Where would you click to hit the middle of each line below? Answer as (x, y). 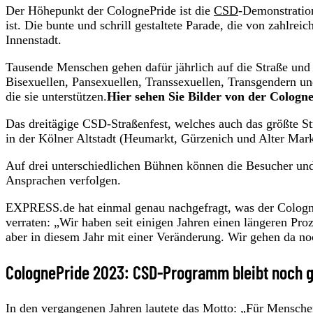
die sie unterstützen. (56, 97)
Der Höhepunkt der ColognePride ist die (110, 11)
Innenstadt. (34, 40)
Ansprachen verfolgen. (63, 181)
